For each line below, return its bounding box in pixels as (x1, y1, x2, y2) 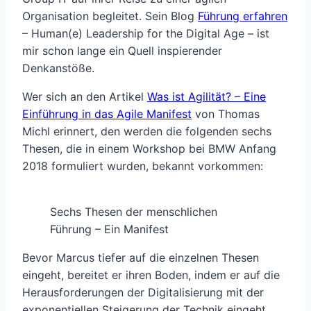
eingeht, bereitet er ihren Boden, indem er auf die (22, 268, 280, 283)
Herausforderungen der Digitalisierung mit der (22, 285, 264, 300)
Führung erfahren (198, 9, 287, 24)
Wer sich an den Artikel (22, 90, 147, 104)
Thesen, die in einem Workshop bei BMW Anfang (22, 142, 276, 156)
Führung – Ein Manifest (50, 222, 169, 237)
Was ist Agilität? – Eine (147, 90, 266, 104)
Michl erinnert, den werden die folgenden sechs (22, 124, 271, 139)
